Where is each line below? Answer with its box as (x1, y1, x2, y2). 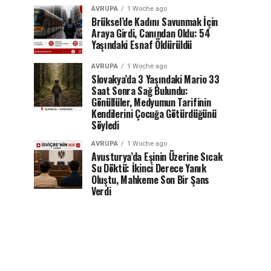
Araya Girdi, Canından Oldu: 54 (91, 26, 211, 41)
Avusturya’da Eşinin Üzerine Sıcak (91, 149, 223, 164)
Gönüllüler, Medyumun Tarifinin (91, 95, 211, 109)
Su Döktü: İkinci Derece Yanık (91, 161, 206, 175)
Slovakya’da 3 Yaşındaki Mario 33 (91, 72, 220, 87)
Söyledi (91, 118, 119, 132)
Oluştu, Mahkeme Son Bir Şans (91, 172, 210, 187)
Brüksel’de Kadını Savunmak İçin (91, 15, 218, 29)
